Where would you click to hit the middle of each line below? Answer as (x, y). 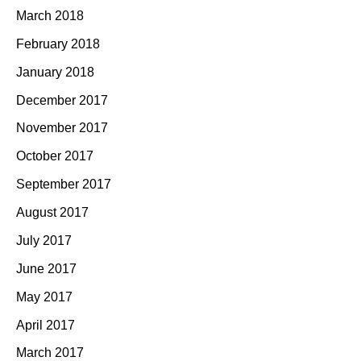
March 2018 (50, 15)
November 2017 (62, 128)
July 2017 (44, 240)
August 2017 (52, 213)
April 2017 (46, 325)
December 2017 (62, 100)
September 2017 (64, 185)
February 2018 (58, 44)
